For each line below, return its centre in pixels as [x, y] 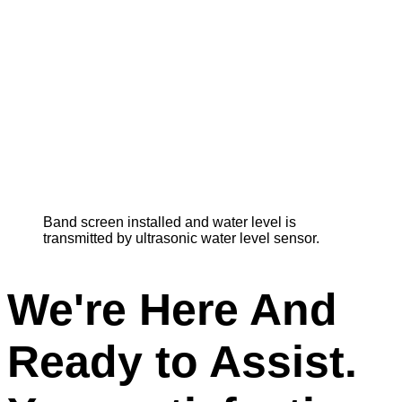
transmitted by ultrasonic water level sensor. [181, 238]
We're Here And [172, 310]
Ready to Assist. [182, 362]
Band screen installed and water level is [170, 222]
